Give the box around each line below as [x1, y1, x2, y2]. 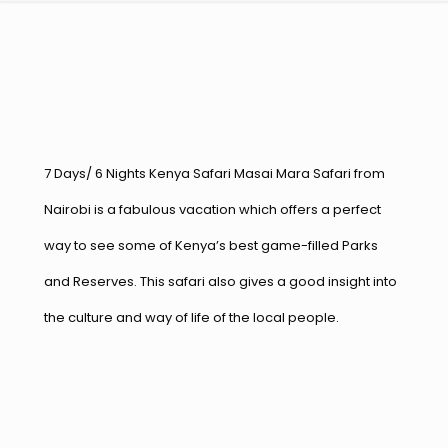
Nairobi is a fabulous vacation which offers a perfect [44, 200, 382, 219]
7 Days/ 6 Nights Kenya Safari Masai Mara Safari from [44, 164, 386, 183]
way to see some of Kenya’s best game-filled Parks [44, 236, 379, 255]
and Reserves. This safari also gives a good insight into [44, 272, 398, 291]
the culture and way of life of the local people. [44, 308, 340, 327]
